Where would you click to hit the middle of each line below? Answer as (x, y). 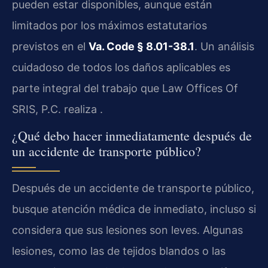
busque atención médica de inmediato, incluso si (134, 209)
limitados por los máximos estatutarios (109, 25)
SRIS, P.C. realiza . (57, 109)
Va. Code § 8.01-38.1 (141, 46)
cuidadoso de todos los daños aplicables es (121, 67)
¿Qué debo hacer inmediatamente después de (132, 136)
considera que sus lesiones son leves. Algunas (127, 230)
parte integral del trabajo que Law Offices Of (125, 88)
